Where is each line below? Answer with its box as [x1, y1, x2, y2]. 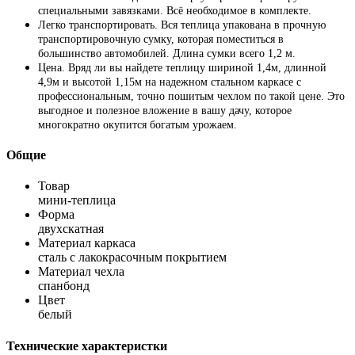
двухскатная [38, 222, 104, 236]
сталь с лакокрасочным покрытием [38, 250, 227, 265]
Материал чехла [38, 265, 124, 279]
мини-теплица [38, 193, 116, 208]
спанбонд [38, 279, 90, 293]
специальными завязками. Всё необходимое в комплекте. [38, 4, 311, 17]
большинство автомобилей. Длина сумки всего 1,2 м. [38, 47, 296, 59]
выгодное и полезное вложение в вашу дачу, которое [38, 104, 292, 116]
